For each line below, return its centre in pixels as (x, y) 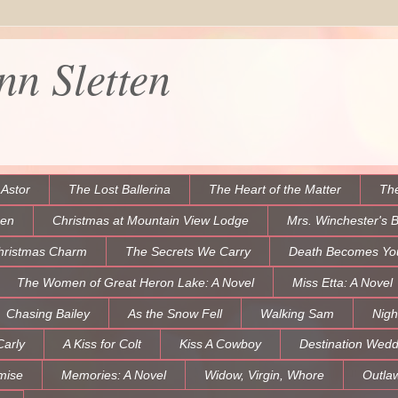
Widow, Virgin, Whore (264, 375)
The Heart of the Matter (275, 190)
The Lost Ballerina (119, 190)
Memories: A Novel (114, 375)
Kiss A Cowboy (220, 344)
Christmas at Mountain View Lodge (151, 221)
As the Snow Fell (175, 313)
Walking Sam (297, 313)
